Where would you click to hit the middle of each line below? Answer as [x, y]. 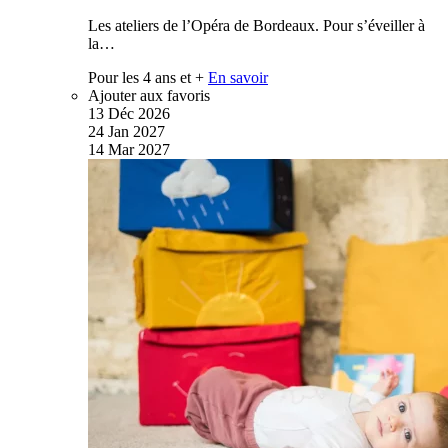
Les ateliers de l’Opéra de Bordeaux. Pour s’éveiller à [256, 25]
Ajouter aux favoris [149, 95]
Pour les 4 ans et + [146, 77]
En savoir [238, 77]
